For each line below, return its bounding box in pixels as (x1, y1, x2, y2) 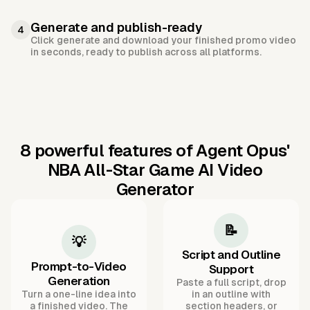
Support (208, 262, 254, 277)
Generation (48, 274, 110, 289)
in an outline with (192, 289, 271, 300)
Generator (116, 180, 194, 199)
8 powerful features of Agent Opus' (20, 141, 290, 161)
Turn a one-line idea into (21, 289, 136, 300)
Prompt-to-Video (31, 259, 127, 274)
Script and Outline (181, 248, 281, 262)
